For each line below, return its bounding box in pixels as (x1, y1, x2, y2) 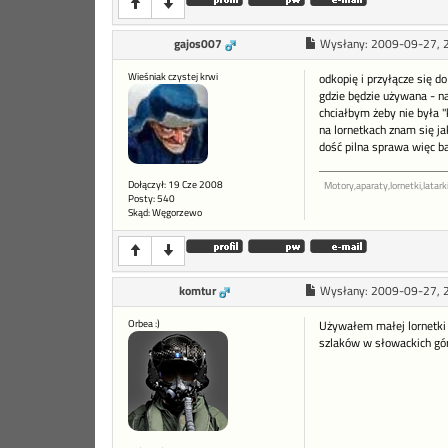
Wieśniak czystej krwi (128, 69, 218, 85)
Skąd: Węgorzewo (128, 205, 202, 221)
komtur (179, 282, 216, 301)
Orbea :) (128, 316, 160, 332)
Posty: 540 (128, 191, 175, 207)
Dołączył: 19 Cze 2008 (128, 177, 223, 193)
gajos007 (173, 35, 222, 54)
